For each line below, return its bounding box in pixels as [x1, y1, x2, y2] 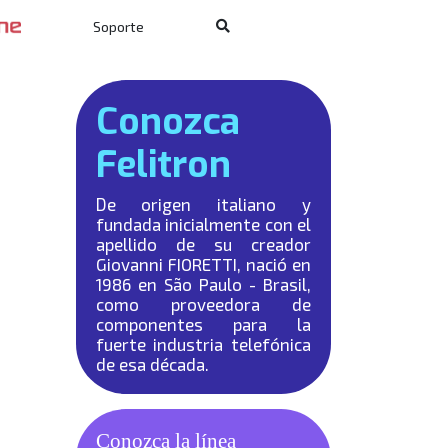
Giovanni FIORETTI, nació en [95, 254, 311, 274]
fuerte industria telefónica [95, 334, 311, 354]
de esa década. [95, 354, 209, 374]
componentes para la [95, 314, 311, 334]
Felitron [95, 140, 231, 189]
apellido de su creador [95, 234, 311, 254]
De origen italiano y [95, 194, 311, 214]
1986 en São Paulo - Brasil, [95, 274, 311, 294]
